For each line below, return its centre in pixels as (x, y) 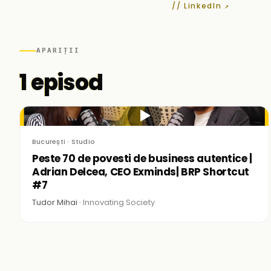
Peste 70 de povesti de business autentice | (142, 158)
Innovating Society (119, 202)
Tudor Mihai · (57, 202)
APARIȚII (58, 51)
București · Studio (64, 142)
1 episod (61, 83)
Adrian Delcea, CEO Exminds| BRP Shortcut (141, 172)
